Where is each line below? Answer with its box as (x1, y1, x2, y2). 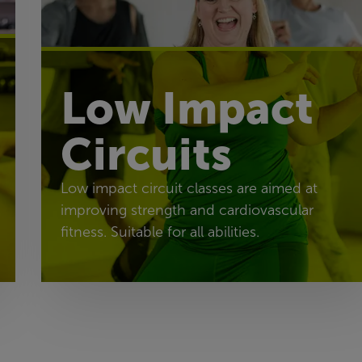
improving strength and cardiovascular (60, 201, 314, 218)
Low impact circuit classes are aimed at (60, 179, 318, 196)
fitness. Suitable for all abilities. (60, 223, 259, 240)
